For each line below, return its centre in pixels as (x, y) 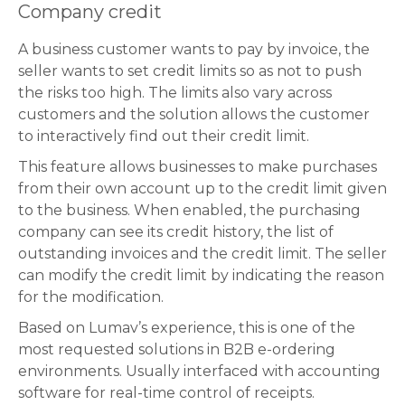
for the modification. (91, 297)
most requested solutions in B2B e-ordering (177, 350)
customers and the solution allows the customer (194, 115)
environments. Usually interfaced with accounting (199, 372)
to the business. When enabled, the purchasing (189, 211)
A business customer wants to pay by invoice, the (194, 50)
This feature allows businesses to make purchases (198, 167)
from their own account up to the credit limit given (202, 189)
